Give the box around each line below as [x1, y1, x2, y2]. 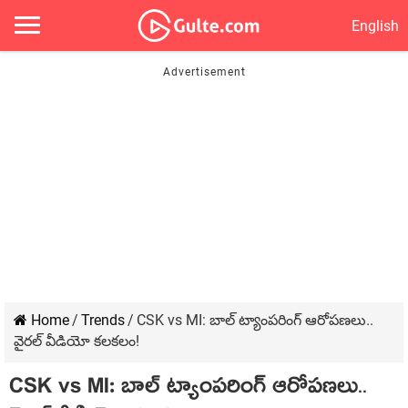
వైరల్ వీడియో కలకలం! [14, 332, 139, 350]
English [352, 16, 399, 35]
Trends [81, 311, 125, 329]
